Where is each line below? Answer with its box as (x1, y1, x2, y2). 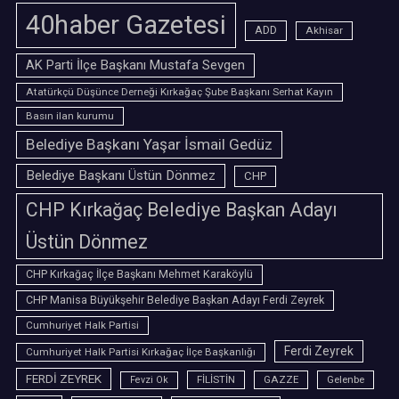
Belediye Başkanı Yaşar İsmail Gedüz (26, 135, 273, 153)
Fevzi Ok (130, 374, 168, 386)
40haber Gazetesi (26, 10, 226, 40)
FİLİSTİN (197, 373, 235, 386)
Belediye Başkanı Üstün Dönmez (26, 167, 216, 183)
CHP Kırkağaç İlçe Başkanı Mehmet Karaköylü (26, 268, 253, 281)
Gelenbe (327, 373, 364, 386)
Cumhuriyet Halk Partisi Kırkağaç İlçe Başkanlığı (26, 346, 256, 358)
